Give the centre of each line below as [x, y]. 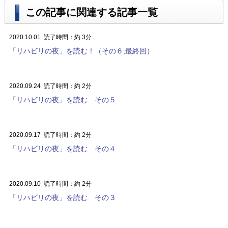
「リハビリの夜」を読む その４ [62, 148]
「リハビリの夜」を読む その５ [62, 99]
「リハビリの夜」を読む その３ [62, 197]
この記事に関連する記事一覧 [91, 12]
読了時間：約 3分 [67, 37]
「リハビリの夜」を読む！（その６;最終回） [81, 51]
